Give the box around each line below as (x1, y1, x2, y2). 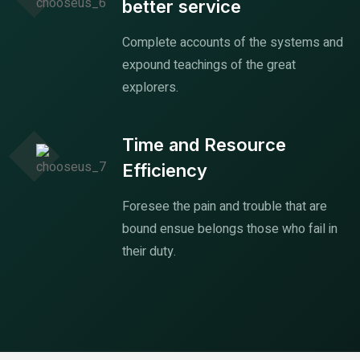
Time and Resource (122, 133, 286, 155)
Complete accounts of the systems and (122, 32, 343, 52)
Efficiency (122, 159, 207, 181)
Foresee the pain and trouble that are (122, 196, 327, 216)
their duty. (122, 241, 176, 261)
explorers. (122, 77, 178, 97)
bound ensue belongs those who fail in (122, 219, 337, 239)
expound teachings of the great (122, 55, 296, 75)
